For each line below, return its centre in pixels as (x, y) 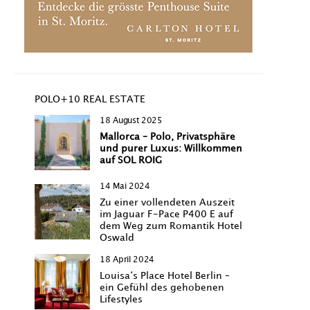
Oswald (117, 237)
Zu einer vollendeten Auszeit (167, 202)
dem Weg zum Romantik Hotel (171, 226)
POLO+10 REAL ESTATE (90, 99)
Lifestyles (121, 299)
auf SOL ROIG (131, 160)
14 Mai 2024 (125, 186)
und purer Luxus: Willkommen (171, 148)
